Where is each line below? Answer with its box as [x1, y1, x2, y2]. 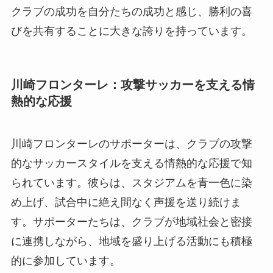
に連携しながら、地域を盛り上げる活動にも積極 [10, 235, 252, 247]
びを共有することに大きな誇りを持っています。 [10, 25, 252, 38]
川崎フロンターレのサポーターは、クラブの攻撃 [10, 137, 252, 150]
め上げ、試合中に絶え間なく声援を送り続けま [10, 196, 241, 208]
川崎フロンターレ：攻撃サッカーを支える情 [10, 78, 255, 92]
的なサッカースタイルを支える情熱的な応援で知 [10, 157, 252, 169]
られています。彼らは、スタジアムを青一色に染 [10, 176, 252, 189]
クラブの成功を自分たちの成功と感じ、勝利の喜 [10, 5, 252, 18]
